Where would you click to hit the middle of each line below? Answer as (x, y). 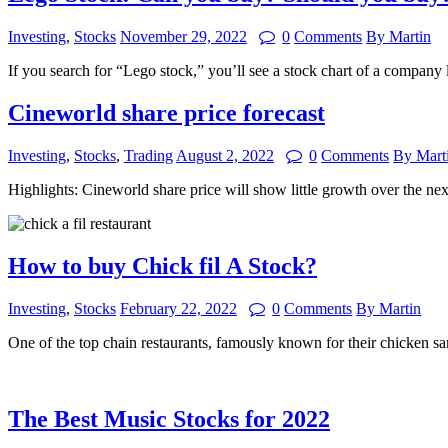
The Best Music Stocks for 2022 (169, 418)
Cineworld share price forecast (166, 113)
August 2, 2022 (225, 156)
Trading (148, 156)
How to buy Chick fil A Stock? (162, 265)
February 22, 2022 (178, 308)
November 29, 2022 (183, 37)
